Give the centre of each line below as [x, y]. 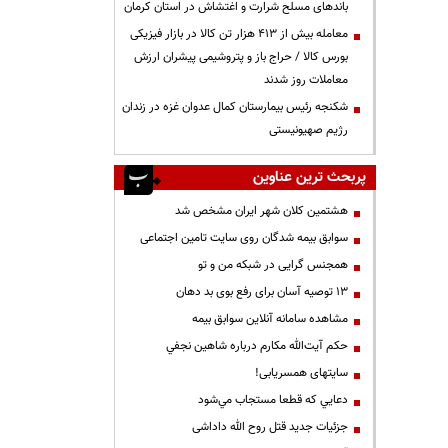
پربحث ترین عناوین [309, 177]
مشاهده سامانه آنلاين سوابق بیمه [270, 318]
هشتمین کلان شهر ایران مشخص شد [261, 210]
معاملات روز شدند [306, 79]
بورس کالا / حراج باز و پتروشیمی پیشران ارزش [241, 56]
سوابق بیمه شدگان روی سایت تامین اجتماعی [244, 237]
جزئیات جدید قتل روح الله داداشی [270, 426]
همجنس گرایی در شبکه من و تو [273, 264]
